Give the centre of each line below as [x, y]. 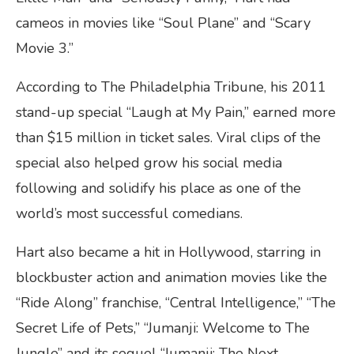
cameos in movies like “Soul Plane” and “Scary [163, 23]
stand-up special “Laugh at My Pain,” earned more [176, 112]
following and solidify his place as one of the [158, 188]
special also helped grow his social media [149, 162]
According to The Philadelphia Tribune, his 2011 [171, 87]
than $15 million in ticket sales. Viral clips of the [168, 137]
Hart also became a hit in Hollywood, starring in [168, 252]
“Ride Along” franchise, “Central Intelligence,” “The [176, 302]
